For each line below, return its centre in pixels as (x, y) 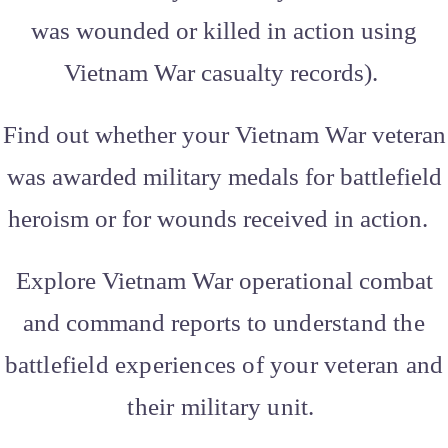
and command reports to (148, 322)
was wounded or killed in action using (224, 30)
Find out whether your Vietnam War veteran (224, 134)
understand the (349, 322)
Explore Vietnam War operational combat (224, 280)
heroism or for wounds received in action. (224, 218)
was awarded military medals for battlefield (224, 176)
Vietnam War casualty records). (224, 72)
